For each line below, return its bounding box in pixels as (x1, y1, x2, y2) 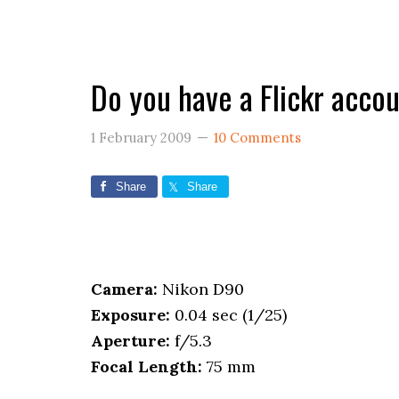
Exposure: (91, 305, 170, 325)
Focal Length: (91, 356, 202, 377)
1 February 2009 (91, 129, 191, 146)
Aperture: (91, 330, 170, 351)
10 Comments (214, 129, 301, 146)
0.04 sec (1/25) (170, 305, 287, 325)
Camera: (91, 279, 158, 299)
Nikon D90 (158, 279, 244, 299)
